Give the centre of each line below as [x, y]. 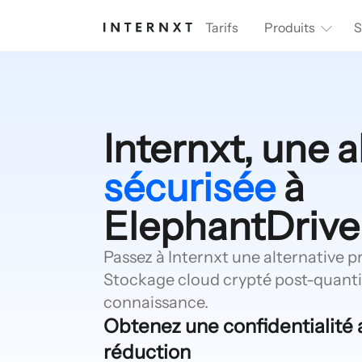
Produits [290, 27]
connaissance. [156, 302]
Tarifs [222, 27]
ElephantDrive [232, 226]
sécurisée [189, 187]
